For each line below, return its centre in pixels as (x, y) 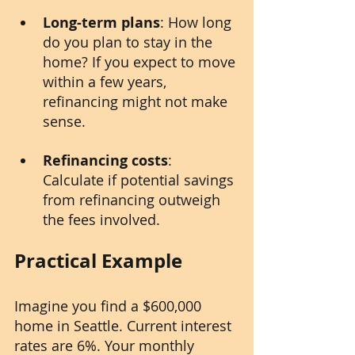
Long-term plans (101, 23)
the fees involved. (101, 220)
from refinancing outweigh (134, 200)
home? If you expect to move (141, 62)
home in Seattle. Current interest (125, 326)
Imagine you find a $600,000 (110, 306)
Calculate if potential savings (140, 180)
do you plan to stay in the (130, 42)
